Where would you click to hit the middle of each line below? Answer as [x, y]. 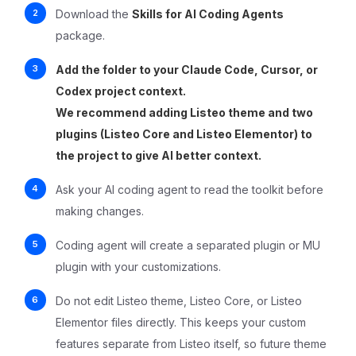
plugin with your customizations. [138, 266]
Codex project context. [121, 91]
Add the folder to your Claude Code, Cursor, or [187, 69]
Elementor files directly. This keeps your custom [181, 322]
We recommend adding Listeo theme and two [184, 112]
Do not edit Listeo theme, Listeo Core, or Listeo [179, 300]
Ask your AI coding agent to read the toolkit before [190, 189]
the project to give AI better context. [159, 155]
